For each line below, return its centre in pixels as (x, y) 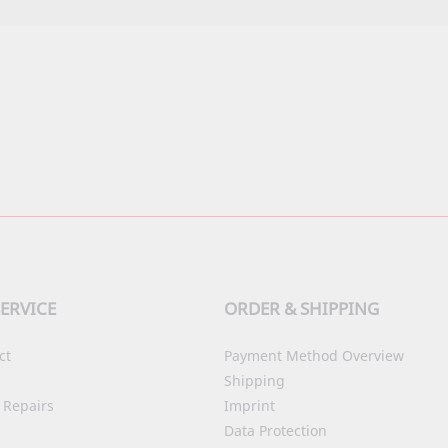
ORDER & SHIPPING (301, 308)
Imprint (249, 405)
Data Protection (275, 430)
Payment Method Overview (314, 355)
